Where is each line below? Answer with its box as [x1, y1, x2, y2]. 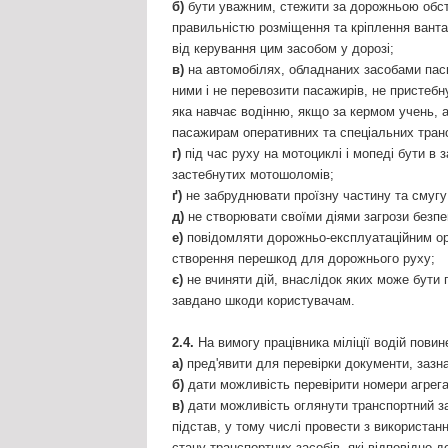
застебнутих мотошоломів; [172, 167, 334, 183]
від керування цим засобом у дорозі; [172, 41, 394, 57]
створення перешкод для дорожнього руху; [172, 251, 435, 267]
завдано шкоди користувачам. [172, 293, 355, 309]
